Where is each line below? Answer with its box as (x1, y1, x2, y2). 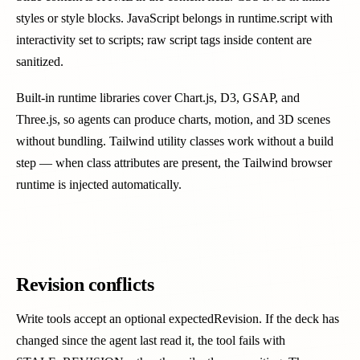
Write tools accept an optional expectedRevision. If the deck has (16, 312, 339, 325)
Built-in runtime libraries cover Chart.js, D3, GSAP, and (16, 91, 300, 104)
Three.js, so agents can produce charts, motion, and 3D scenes (16, 112, 330, 126)
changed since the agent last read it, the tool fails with (16, 333, 285, 347)
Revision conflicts (16, 274, 154, 295)
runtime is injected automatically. (16, 178, 182, 191)
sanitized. (16, 55, 63, 68)
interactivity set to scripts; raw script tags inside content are (16, 33, 312, 47)
